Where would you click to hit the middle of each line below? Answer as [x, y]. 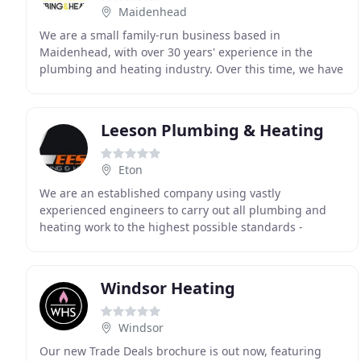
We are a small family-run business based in [160, 35]
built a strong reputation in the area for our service [178, 86]
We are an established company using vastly [160, 193]
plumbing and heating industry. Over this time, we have [191, 69]
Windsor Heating [168, 288]
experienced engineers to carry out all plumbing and [183, 210]
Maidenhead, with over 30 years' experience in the [176, 52]
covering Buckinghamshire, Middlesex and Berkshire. [184, 244]
